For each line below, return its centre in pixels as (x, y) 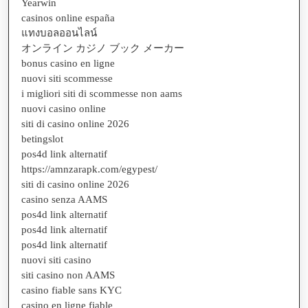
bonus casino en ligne (68, 63)
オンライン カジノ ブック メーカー (103, 48)
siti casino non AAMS (68, 275)
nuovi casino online (64, 108)
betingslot (42, 139)
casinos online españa (68, 18)
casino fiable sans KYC (71, 290)
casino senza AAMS (64, 199)
